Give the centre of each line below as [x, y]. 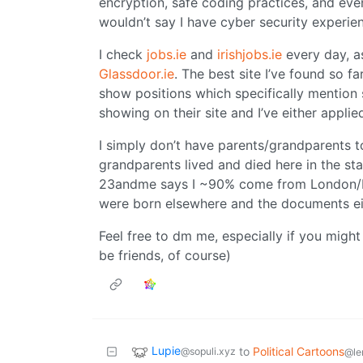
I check [123, 55]
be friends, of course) [165, 256]
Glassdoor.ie [137, 74]
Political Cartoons [299, 352]
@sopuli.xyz [208, 352]
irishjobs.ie [250, 55]
